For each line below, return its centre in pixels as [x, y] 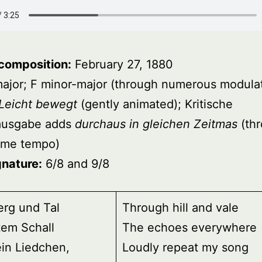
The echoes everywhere [189, 228]
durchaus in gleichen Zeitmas [156, 124]
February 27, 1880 [122, 65]
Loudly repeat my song [185, 248]
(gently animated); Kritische [155, 104]
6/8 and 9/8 [76, 164]
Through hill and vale [180, 208]
